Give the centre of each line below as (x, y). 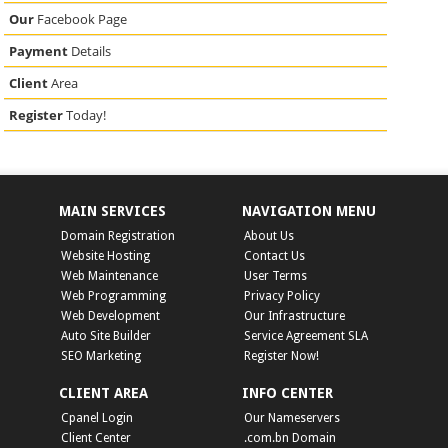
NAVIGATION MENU (309, 210)
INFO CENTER (287, 392)
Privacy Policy (282, 295)
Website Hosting (105, 255)
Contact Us (274, 255)
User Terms (275, 275)
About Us (269, 235)
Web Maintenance (109, 275)
